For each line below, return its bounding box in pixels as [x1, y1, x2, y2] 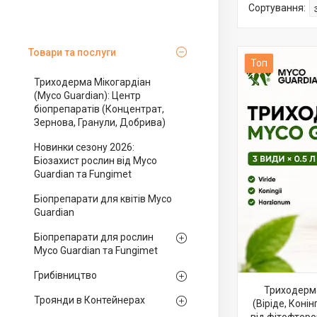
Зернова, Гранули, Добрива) [34, 117, 166, 128]
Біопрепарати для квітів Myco [34, 193, 172, 204]
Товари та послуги [28, 47, 116, 58]
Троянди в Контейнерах [34, 294, 145, 306]
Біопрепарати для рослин [34, 231, 154, 243]
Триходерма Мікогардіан [34, 76, 151, 88]
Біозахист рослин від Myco [34, 155, 157, 166]
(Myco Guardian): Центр [34, 90, 141, 101]
